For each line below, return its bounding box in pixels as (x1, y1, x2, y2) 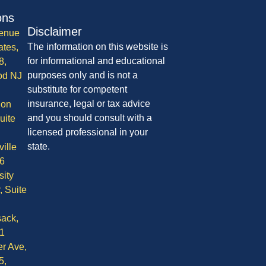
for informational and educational (27, 55, 166, 66)
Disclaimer (27, 24, 83, 38)
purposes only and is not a (27, 69, 138, 80)
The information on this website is (27, 41, 169, 52)
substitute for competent (27, 84, 128, 94)
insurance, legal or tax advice (27, 98, 151, 109)
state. (27, 141, 50, 151)
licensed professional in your (27, 126, 148, 137)
